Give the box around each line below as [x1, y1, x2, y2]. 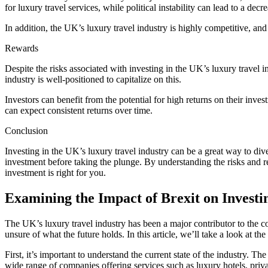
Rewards [5, 43, 38, 54]
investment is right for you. [5, 167, 106, 178]
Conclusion [5, 126, 48, 136]
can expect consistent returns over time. [5, 105, 153, 116]
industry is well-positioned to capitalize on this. [5, 74, 181, 85]
